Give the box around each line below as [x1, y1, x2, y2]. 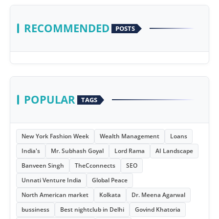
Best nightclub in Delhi [60, 205, 124, 214]
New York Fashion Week [22, 132, 89, 141]
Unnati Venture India [22, 176, 81, 185]
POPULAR [24, 92, 75, 108]
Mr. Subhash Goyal [51, 147, 104, 155]
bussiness [22, 205, 49, 214]
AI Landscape [155, 147, 193, 155]
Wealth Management [100, 132, 159, 141]
